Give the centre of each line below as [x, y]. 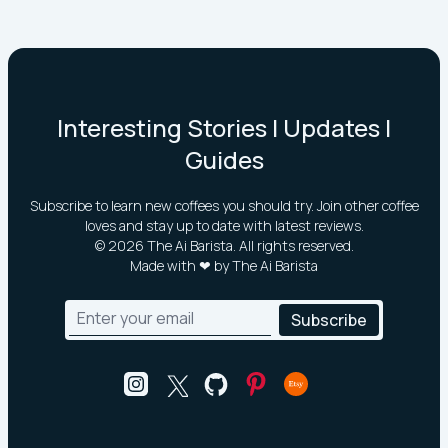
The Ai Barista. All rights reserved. [248, 245]
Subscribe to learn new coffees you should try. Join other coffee [224, 205]
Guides [224, 159]
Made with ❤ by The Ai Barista [224, 265]
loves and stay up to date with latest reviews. [224, 225]
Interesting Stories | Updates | [224, 127]
